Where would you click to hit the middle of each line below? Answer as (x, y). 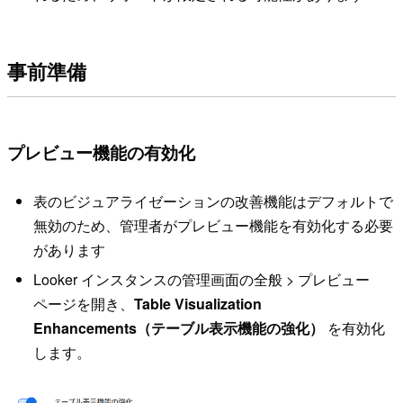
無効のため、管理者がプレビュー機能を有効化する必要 (213, 225)
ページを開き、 (83, 304)
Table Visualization (197, 304)
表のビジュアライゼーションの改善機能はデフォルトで (213, 201)
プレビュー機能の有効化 (101, 152)
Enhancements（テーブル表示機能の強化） (178, 328)
